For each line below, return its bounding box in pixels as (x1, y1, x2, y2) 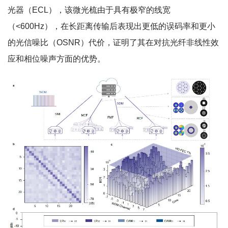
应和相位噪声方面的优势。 (8, 54, 105, 63)
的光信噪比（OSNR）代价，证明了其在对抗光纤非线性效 (8, 38, 219, 47)
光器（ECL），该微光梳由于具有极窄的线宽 (8, 5, 170, 14)
